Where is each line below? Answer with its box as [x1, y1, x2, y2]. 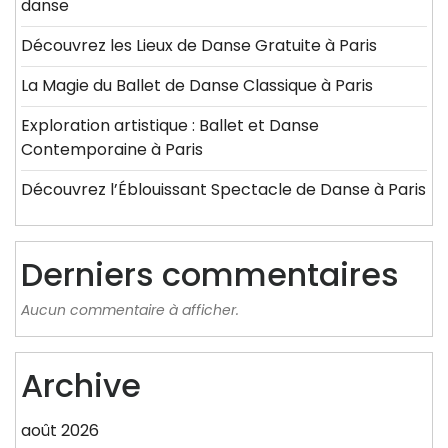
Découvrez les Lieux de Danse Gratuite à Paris [21, 34, 377, 58]
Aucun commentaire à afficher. [21, 300, 239, 321]
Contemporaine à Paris [21, 138, 203, 162]
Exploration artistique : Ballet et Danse [21, 114, 319, 138]
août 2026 [21, 419, 99, 443]
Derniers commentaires [21, 252, 399, 298]
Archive [21, 363, 141, 409]
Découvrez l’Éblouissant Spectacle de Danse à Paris [21, 178, 426, 202]
